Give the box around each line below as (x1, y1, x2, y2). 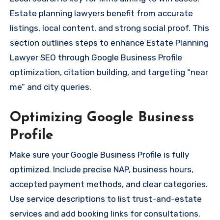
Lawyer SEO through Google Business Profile (10, 52, 182, 62)
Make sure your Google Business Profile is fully (10, 150, 189, 160)
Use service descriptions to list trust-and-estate (10, 194, 202, 204)
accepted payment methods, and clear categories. (10, 179, 208, 190)
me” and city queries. (10, 82, 91, 92)
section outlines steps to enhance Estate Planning (10, 37, 209, 48)
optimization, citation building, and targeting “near (10, 67, 208, 77)
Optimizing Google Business (10, 110, 194, 125)
